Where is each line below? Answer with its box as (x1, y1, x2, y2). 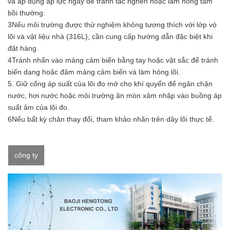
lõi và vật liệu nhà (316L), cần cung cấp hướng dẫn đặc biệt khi (8, 32, 213, 41)
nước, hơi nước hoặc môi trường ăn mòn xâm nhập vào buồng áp (8, 91, 222, 100)
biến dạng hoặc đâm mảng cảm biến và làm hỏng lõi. (8, 67, 180, 76)
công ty (14, 150, 38, 159)
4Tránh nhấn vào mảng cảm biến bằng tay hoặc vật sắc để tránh (8, 55, 218, 64)
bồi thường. (8, 8, 45, 17)
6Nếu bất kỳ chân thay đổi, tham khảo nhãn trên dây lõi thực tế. (8, 114, 214, 123)
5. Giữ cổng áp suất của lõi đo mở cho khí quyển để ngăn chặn (8, 79, 213, 88)
